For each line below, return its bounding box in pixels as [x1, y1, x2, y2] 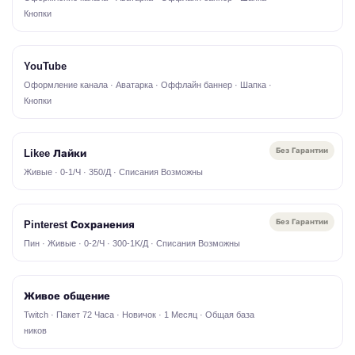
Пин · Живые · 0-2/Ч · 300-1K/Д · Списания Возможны [24, 239, 240, 248]
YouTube [24, 60, 67, 72]
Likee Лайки [24, 147, 86, 159]
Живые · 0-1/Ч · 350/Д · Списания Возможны [24, 167, 203, 177]
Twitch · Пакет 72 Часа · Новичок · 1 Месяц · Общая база [24, 310, 254, 319]
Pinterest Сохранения [24, 219, 135, 231]
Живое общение [24, 290, 110, 302]
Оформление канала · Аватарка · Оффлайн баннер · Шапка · [24, 80, 272, 90]
